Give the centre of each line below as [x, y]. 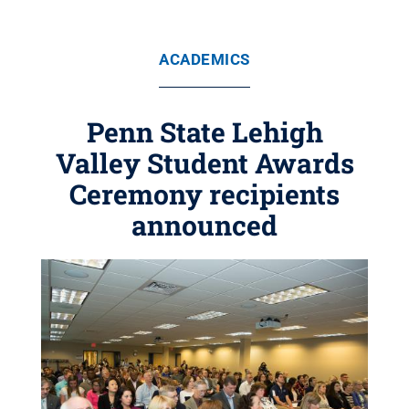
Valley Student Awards [204, 163]
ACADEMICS [204, 59]
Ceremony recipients [204, 194]
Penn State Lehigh [204, 132]
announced [204, 225]
